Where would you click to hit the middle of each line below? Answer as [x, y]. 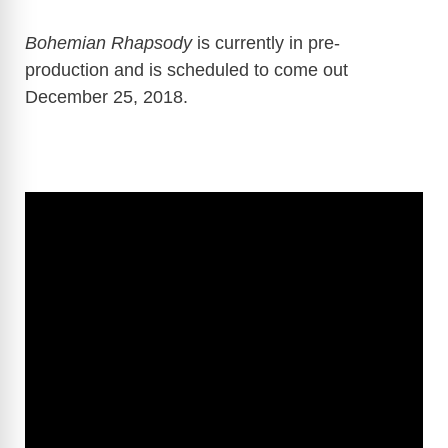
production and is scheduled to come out [186, 70]
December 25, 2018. [106, 97]
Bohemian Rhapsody [108, 43]
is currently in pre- [266, 43]
